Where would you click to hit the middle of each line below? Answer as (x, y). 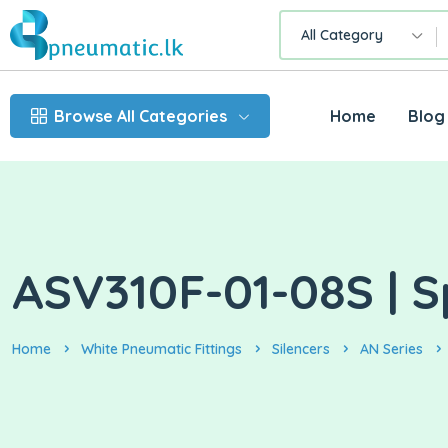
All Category (341, 35)
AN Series (391, 349)
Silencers (301, 349)
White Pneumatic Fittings (161, 349)
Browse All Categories (140, 116)
